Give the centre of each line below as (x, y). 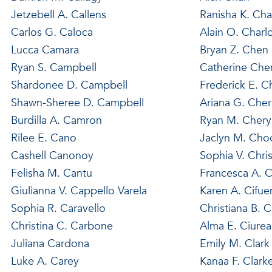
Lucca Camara (45, 50)
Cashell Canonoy (52, 155)
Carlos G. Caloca (52, 32)
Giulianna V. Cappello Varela (79, 191)
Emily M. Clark (234, 243)
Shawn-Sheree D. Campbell (77, 103)
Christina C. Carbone (62, 226)
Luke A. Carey (45, 261)
